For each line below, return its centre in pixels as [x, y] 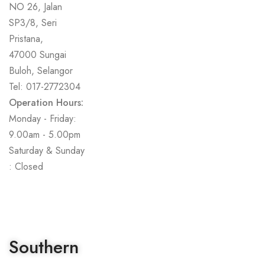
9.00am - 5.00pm [45, 135]
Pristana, [26, 39]
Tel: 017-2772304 [45, 87]
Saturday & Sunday [47, 151]
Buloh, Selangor [41, 71]
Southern [44, 247]
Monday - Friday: [43, 119]
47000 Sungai [38, 55]
